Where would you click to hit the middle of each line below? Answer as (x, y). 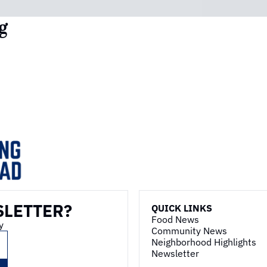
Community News (189, 230)
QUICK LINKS (182, 208)
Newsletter (175, 253)
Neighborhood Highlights (204, 242)
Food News (175, 219)
